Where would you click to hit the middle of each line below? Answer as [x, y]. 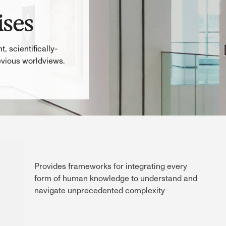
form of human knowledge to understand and [116, 179]
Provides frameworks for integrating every [110, 166]
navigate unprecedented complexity [99, 191]
